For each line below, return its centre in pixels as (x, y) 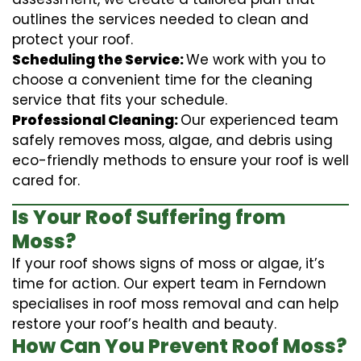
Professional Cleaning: (96, 120)
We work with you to (256, 59)
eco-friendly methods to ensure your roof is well (180, 160)
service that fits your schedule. (120, 100)
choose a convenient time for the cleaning (162, 79)
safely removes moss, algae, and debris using (172, 140)
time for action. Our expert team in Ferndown (169, 283)
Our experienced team (259, 120)
